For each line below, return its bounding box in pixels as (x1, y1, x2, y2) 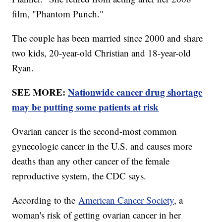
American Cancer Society (78, 194, 174, 207)
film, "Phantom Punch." (12, 7, 104, 20)
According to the (12, 194, 79, 207)
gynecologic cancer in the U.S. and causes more (12, 140, 193, 153)
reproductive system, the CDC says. (12, 169, 150, 182)
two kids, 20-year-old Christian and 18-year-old (12, 47, 191, 59)
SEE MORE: (12, 85, 68, 99)
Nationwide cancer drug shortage (68, 85, 203, 99)
